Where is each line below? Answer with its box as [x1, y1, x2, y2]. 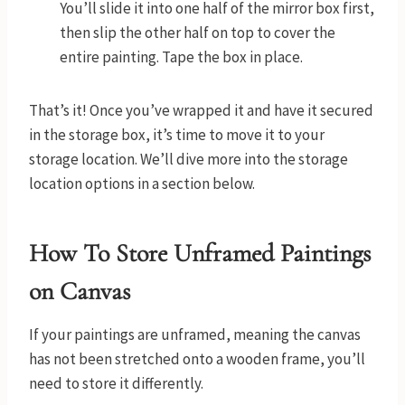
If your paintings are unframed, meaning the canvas [29, 325, 361, 345]
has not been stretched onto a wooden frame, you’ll [29, 349, 365, 370]
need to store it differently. [29, 373, 206, 394]
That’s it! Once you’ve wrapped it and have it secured [29, 100, 373, 121]
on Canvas [29, 276, 130, 307]
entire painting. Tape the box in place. [60, 47, 306, 68]
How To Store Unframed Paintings [29, 238, 371, 269]
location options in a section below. [29, 174, 258, 194]
